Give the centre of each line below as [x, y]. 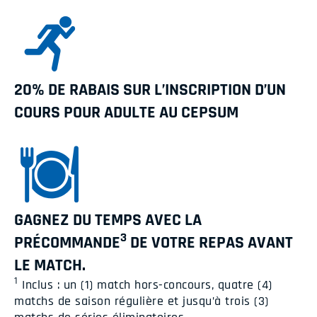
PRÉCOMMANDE [67, 243]
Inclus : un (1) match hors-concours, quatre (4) [145, 285]
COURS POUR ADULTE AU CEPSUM [126, 113]
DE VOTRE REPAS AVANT [210, 243]
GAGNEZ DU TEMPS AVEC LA [108, 220]
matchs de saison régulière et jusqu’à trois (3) [142, 301]
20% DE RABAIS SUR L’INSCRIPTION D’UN [150, 90]
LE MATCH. [50, 266]
